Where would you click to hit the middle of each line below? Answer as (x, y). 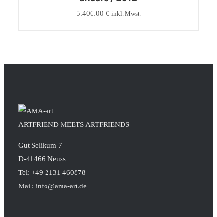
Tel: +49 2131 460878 (52, 172)
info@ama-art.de (61, 186)
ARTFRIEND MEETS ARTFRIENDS (74, 124)
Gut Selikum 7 (40, 145)
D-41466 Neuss (42, 159)
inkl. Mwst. (126, 14)
